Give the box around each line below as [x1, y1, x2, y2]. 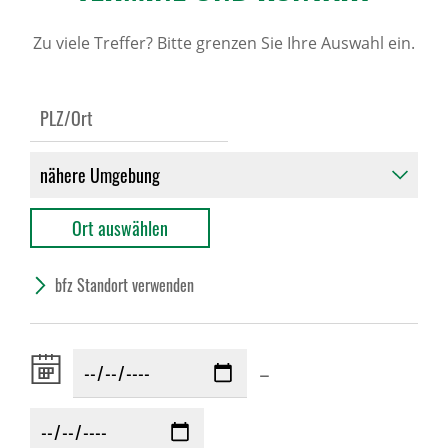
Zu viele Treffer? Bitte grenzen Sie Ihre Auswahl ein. [33, 32, 415, 54]
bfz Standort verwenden [55, 273, 194, 297]
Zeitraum [30, 344, 90, 370]
